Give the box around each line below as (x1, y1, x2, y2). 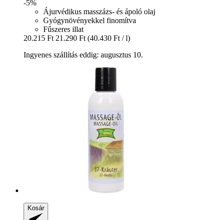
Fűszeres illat (43, 25, 83, 33)
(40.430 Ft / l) (87, 33, 130, 42)
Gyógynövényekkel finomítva (43, 16, 136, 25)
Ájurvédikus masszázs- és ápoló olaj (43, 7, 155, 16)
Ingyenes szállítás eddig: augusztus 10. (24, 50, 143, 59)
